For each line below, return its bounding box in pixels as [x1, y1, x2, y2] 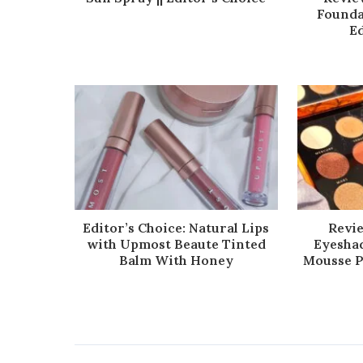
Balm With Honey [118, 251, 233, 268]
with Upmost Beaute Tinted [86, 235, 266, 252]
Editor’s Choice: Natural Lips [83, 219, 270, 236]
